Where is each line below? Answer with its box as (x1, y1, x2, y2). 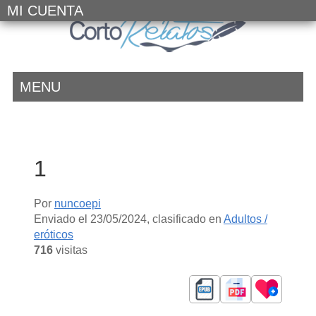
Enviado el (33, 212, 90, 225)
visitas (52, 243, 87, 256)
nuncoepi (54, 197, 101, 209)
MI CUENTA (7, 3, 83, 18)
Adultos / (223, 212, 267, 225)
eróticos (33, 228, 73, 241)
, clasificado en (146, 212, 224, 225)
